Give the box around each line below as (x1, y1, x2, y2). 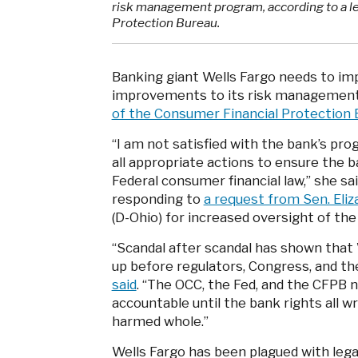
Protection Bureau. (111, 14, 220, 30)
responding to (111, 191, 204, 208)
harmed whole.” (111, 313, 209, 330)
